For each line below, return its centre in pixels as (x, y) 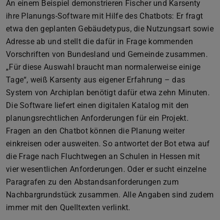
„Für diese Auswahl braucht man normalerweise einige (103, 67)
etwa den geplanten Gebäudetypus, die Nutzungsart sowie (110, 29)
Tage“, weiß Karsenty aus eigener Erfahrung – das (96, 80)
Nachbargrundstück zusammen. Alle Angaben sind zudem (110, 195)
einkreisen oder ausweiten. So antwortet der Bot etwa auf (108, 144)
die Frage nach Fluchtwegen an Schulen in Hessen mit (103, 157)
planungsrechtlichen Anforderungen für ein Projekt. (97, 118)
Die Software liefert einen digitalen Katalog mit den (97, 106)
